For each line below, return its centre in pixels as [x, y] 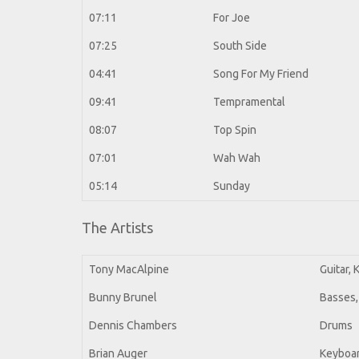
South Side [240, 46]
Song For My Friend [261, 74]
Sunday [232, 186]
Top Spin [235, 130]
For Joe [232, 18]
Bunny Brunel [123, 298]
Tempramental [249, 102]
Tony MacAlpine [129, 270]
